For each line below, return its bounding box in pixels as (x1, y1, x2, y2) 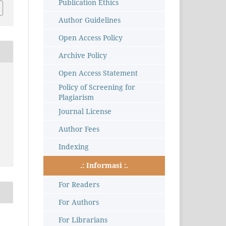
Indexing (59, 142, 89, 152)
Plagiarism (59, 92, 94, 102)
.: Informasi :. (80, 160, 128, 171)
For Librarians (59, 215, 107, 225)
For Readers (59, 180, 99, 190)
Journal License (59, 106, 111, 117)
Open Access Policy (59, 33, 123, 43)
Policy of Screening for (59, 82, 135, 92)
